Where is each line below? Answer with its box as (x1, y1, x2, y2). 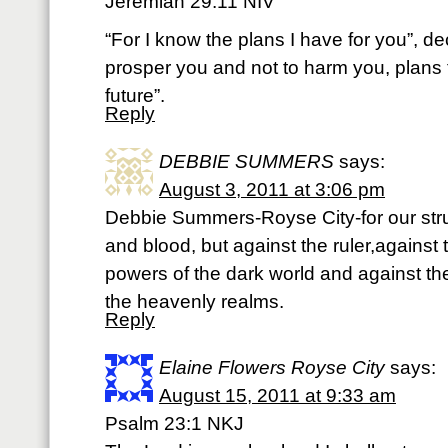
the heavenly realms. (105, 291, 284, 312)
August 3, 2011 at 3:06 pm (159, 179, 385, 200)
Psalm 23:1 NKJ (105, 413, 244, 434)
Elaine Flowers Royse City (159, 357, 385, 378)
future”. (105, 85, 165, 106)
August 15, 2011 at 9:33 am (159, 385, 396, 406)
